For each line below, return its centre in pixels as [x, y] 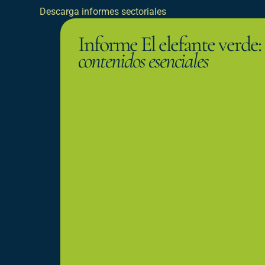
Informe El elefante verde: [169, 44]
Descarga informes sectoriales [103, 12]
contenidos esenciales [143, 61]
